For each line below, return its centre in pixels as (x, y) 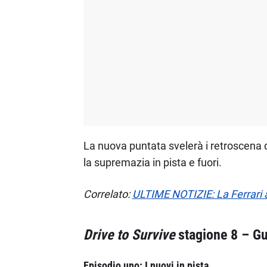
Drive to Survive (129, 235)
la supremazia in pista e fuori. (152, 163)
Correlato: (108, 194)
